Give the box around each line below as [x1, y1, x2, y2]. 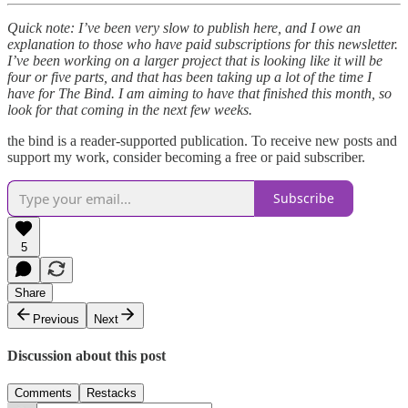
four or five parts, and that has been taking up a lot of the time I [7, 68, 372, 85]
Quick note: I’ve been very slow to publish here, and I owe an [7, 19, 361, 36]
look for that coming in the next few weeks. [7, 101, 252, 117]
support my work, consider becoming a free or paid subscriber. [7, 148, 365, 165]
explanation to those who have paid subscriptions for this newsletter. [7, 36, 398, 52]
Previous [33, 311, 79, 326]
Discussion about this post [7, 347, 166, 363]
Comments [15, 386, 72, 401]
